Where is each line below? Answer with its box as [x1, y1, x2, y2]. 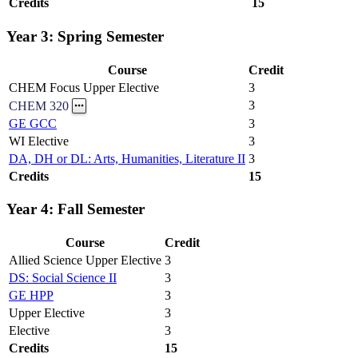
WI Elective [9, 133, 69, 148]
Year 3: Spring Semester [6, 28, 164, 46]
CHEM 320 [9, 99, 69, 113]
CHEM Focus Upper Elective [9, 80, 159, 94]
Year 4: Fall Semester [6, 201, 145, 218]
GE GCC [9, 116, 57, 130]
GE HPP [9, 288, 54, 303]
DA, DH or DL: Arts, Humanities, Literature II [9, 151, 245, 165]
